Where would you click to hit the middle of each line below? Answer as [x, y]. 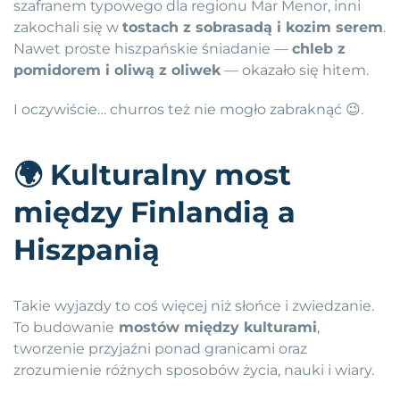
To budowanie [64, 328]
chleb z [319, 49]
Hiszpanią [87, 250]
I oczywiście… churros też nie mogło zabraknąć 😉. [188, 110]
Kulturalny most [167, 175]
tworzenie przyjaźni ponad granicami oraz [160, 349]
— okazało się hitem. [295, 71]
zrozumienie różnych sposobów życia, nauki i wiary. [194, 371]
